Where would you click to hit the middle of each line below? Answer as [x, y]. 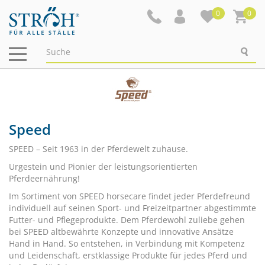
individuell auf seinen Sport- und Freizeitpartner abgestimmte [132, 208]
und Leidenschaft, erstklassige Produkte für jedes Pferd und [128, 255]
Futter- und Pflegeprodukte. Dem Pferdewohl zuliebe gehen [127, 220]
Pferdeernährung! [44, 178]
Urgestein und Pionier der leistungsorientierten [103, 167]
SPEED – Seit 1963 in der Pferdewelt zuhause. [98, 149]
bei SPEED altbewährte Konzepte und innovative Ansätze [121, 232]
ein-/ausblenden [50, 64]
